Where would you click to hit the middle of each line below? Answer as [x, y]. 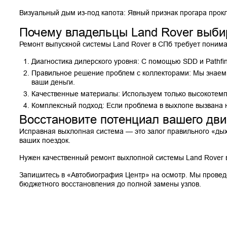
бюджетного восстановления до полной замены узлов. [110, 184]
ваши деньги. [53, 82]
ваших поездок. [45, 140]
